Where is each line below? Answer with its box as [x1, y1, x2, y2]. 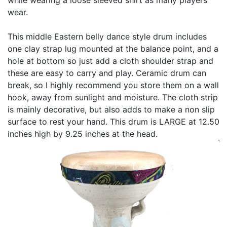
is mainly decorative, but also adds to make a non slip [8, 104, 215, 115]
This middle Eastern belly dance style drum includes [8, 31, 207, 42]
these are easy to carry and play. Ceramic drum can [8, 67, 206, 78]
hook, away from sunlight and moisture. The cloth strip [8, 92, 218, 102]
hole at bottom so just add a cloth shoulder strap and [8, 55, 213, 66]
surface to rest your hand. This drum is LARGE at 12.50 [8, 116, 219, 127]
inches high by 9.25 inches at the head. [8, 128, 158, 139]
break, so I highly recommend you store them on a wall [8, 80, 219, 90]
